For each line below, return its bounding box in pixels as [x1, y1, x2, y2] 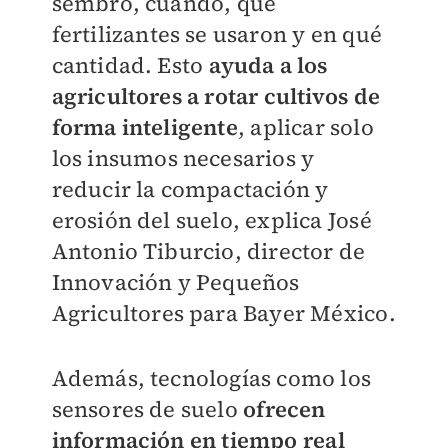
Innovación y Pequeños [51, 266, 300, 297]
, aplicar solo [237, 111, 374, 142]
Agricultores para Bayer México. [51, 297, 396, 328]
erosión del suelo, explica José [51, 204, 372, 235]
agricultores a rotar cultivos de [51, 80, 380, 111]
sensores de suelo [51, 393, 244, 424]
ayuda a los [208, 49, 328, 80]
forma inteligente [51, 111, 238, 142]
